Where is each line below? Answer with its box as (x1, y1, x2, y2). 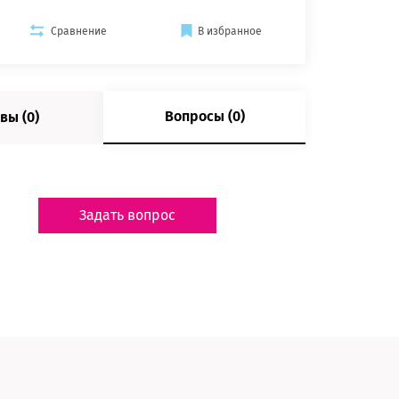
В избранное (198, 24, 262, 37)
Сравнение (51, 24, 107, 37)
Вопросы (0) (164, 108, 245, 126)
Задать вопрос (79, 206, 175, 224)
